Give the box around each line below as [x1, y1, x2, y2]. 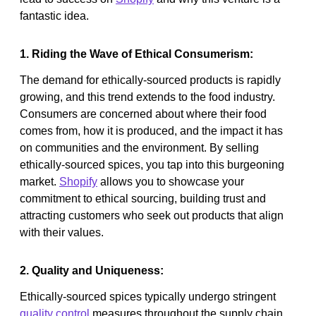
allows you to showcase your [97, 175, 244, 188]
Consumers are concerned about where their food [20, 107, 267, 120]
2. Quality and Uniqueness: [20, 264, 164, 276]
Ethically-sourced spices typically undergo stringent [20, 290, 276, 303]
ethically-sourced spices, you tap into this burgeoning [20, 158, 284, 171]
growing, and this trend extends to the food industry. [20, 90, 275, 103]
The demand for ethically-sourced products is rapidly [20, 73, 281, 86]
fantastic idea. [20, 9, 89, 22]
